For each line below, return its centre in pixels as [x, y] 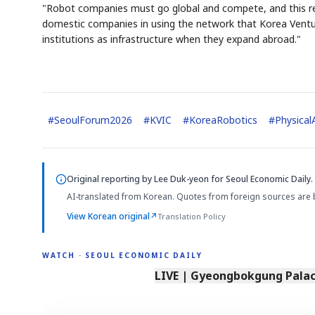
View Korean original [108, 216]
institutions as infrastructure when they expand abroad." [172, 39]
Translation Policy [192, 216]
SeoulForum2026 [93, 120]
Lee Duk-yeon [181, 179]
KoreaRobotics [223, 120]
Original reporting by [110, 179]
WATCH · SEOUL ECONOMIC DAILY [122, 256]
